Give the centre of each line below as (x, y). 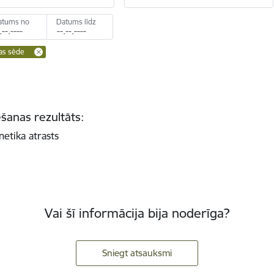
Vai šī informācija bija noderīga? (137, 213)
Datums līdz (76, 21)
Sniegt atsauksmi (137, 253)
